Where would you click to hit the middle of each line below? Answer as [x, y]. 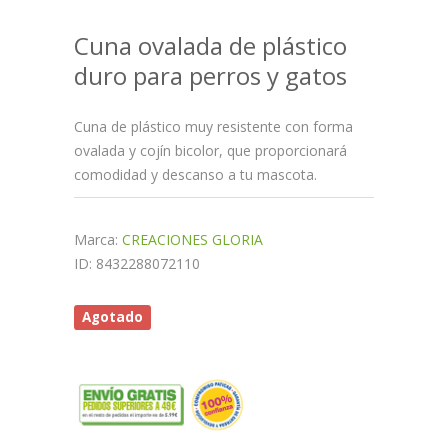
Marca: [98, 239]
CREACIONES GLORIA [192, 239]
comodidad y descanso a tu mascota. [195, 174]
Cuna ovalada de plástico [210, 45]
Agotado [113, 317]
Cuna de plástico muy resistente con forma [213, 126]
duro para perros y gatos [210, 75]
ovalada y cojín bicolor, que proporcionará [210, 150]
